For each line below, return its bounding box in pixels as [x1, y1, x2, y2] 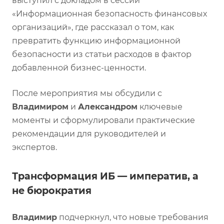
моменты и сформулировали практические [12, 115, 195, 125]
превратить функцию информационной [12, 35, 180, 45]
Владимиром [12, 101, 68, 111]
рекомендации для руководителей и [12, 128, 166, 138]
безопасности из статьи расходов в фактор [12, 49, 191, 59]
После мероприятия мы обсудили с [12, 88, 162, 98]
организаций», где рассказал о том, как [12, 22, 174, 32]
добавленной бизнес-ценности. [12, 62, 146, 72]
